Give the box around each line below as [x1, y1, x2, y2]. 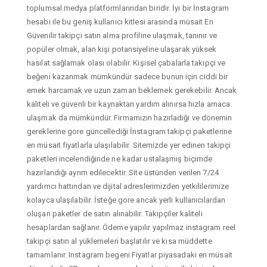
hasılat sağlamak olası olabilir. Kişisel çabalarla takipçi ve [27, 58, 226, 67]
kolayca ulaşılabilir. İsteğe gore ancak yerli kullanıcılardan [27, 195, 226, 204]
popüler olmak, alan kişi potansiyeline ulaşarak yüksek [27, 44, 217, 54]
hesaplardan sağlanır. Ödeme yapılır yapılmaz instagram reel [27, 222, 235, 232]
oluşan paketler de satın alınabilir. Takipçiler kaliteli [27, 209, 203, 218]
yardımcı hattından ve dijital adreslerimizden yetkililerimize [27, 181, 229, 191]
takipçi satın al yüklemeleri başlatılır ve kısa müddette [27, 236, 212, 246]
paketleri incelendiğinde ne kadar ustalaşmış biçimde [27, 154, 213, 163]
